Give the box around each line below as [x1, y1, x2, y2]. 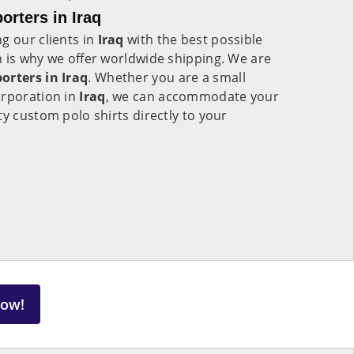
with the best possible [127, 31, 263, 48]
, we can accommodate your [105, 88, 280, 105]
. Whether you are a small [88, 69, 246, 86]
